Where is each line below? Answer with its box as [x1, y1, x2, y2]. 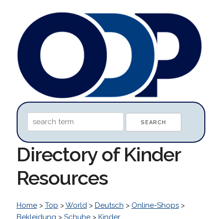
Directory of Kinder [16, 142, 180, 166]
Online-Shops [131, 200, 179, 210]
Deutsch [94, 200, 124, 210]
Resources [16, 166, 108, 189]
